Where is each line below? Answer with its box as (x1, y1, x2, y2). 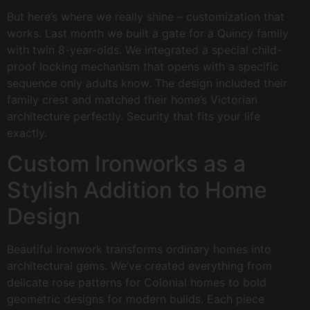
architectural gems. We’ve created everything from (7, 259, 272, 273)
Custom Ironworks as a (7, 150, 246, 178)
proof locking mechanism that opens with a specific (7, 59, 279, 73)
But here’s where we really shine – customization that (7, 9, 284, 24)
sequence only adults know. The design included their (7, 75, 287, 90)
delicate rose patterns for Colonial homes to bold (7, 275, 266, 290)
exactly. (7, 125, 47, 140)
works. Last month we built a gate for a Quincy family (7, 26, 289, 40)
